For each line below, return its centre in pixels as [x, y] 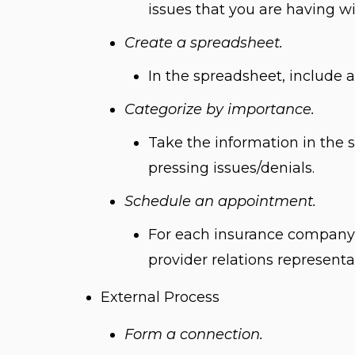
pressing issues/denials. [231, 168]
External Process [160, 297]
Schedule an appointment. [220, 201]
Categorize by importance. [219, 109]
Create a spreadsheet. [204, 43]
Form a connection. [194, 334]
